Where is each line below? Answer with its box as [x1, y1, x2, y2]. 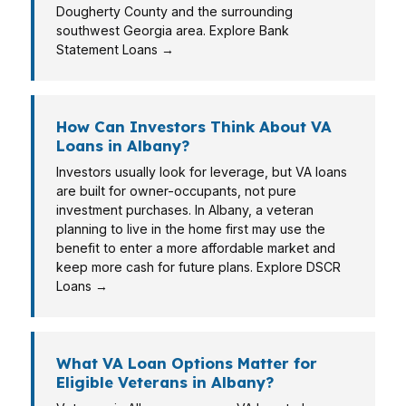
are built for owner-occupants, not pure [56, 183, 296, 198]
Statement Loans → [56, 42, 174, 57]
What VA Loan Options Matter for [56, 353, 317, 372]
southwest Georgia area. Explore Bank [56, 23, 289, 38]
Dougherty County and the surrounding [56, 4, 293, 19]
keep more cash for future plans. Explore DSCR [56, 259, 341, 275]
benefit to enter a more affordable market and [56, 240, 335, 256]
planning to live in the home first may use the [56, 221, 325, 237]
